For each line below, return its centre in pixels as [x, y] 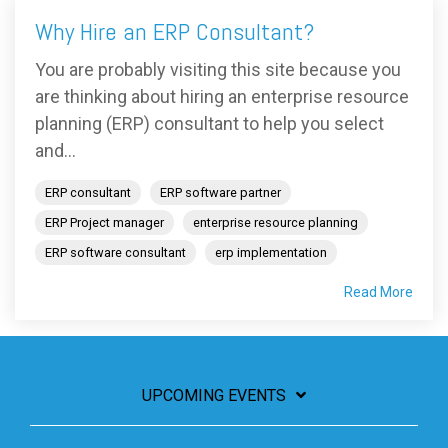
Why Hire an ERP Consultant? [174, 31]
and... [55, 150]
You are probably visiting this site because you [218, 69]
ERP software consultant [115, 252]
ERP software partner [220, 192]
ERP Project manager [104, 222]
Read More [378, 291]
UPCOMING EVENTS [214, 395]
